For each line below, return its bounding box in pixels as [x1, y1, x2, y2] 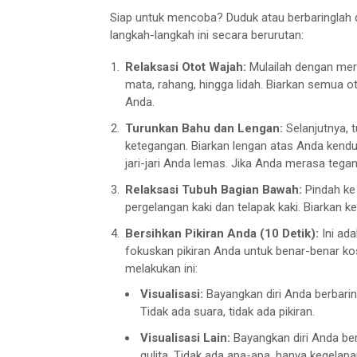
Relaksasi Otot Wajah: [125, 59, 246, 74]
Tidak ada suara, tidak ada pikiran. [140, 304, 315, 320]
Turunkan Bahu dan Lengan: [125, 120, 283, 135]
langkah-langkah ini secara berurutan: [110, 27, 304, 42]
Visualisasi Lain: [140, 331, 230, 346]
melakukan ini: [125, 261, 198, 276]
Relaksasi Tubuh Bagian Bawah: [125, 182, 302, 197]
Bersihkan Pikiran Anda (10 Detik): [125, 226, 319, 241]
